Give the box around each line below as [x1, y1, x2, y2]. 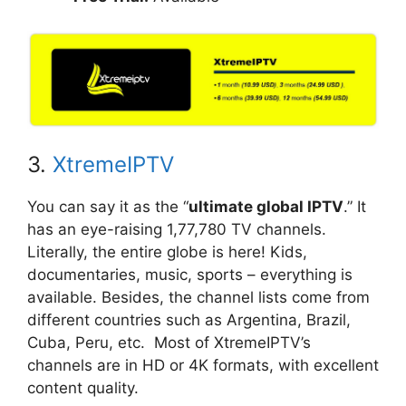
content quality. [27, 378, 143, 397]
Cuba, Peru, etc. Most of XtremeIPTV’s [27, 333, 311, 352]
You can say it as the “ [27, 197, 188, 216]
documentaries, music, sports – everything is [27, 265, 353, 284]
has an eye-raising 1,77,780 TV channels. [27, 219, 326, 238]
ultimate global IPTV [188, 197, 343, 216]
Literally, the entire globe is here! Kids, [27, 242, 307, 261]
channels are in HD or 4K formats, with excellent [27, 355, 379, 374]
